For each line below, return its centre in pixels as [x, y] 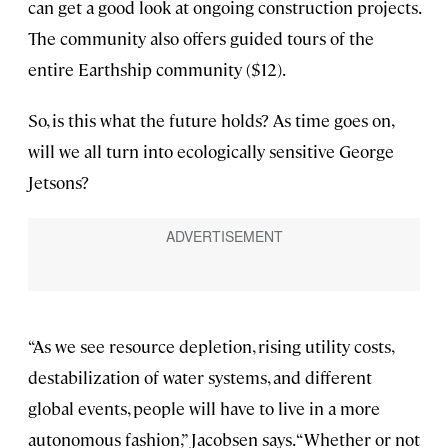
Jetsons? [58, 182]
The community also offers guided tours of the [201, 38]
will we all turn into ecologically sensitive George [211, 151]
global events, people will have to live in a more [204, 407]
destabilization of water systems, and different [200, 376]
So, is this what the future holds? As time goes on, [210, 120]
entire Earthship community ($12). [157, 69]
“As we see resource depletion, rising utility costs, [210, 345]
